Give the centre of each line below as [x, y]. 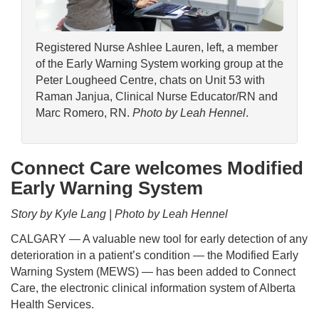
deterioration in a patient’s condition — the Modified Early [155, 255]
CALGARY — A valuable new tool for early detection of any [159, 239]
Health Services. [52, 304]
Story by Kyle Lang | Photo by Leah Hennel [119, 214]
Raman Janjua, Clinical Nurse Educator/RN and [157, 97]
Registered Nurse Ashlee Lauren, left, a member [157, 48]
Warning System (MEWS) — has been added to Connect [153, 271]
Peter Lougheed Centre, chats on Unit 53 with [150, 80]
